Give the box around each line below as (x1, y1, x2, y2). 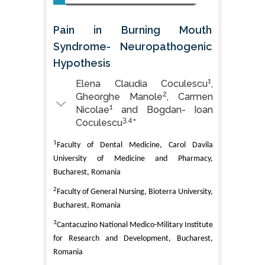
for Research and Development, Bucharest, (53, 234, 213, 243)
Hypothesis (53, 56, 111, 69)
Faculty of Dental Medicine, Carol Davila (57, 140, 213, 150)
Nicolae (76, 104, 109, 115)
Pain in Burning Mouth (53, 23, 212, 36)
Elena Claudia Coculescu (76, 77, 208, 89)
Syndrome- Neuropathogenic (53, 40, 212, 53)
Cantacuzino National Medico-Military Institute (57, 220, 213, 230)
